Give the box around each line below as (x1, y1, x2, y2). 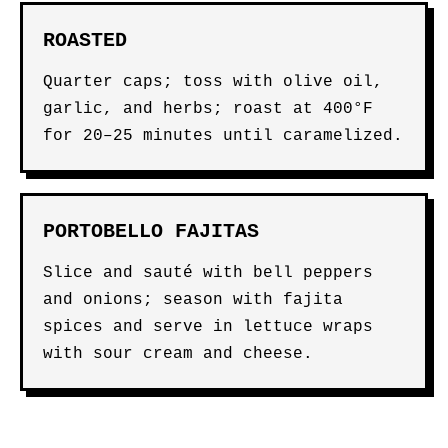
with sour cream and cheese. (43, 345, 313, 363)
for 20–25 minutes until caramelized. (43, 127, 403, 145)
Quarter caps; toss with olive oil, (43, 73, 383, 91)
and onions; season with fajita (43, 291, 343, 309)
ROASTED (43, 29, 127, 52)
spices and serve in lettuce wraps (43, 318, 373, 336)
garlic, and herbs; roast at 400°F (43, 100, 373, 118)
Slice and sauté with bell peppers (43, 264, 373, 282)
